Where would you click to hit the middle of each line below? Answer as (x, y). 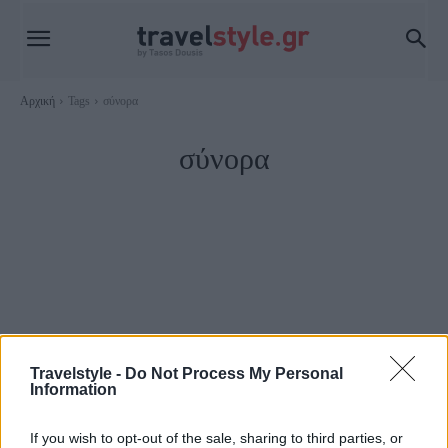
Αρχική (37, 101)
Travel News (52, 422)
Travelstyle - (77, 374)
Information (73, 390)
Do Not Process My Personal (234, 374)
